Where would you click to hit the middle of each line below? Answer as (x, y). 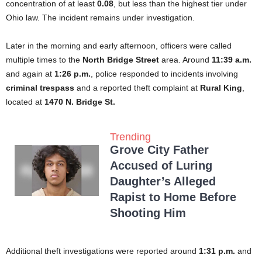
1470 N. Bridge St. (80, 102)
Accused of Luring (161, 166)
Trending (130, 137)
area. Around (185, 60)
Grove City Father (159, 150)
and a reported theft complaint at (137, 88)
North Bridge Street (121, 60)
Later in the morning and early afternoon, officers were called (119, 46)
